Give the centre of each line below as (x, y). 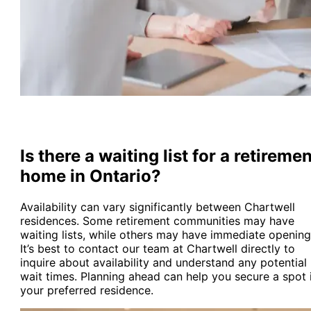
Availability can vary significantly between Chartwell (157, 207)
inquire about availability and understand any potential (163, 262)
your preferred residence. (86, 290)
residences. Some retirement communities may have (157, 220)
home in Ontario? (90, 176)
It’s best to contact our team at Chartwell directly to (157, 248)
